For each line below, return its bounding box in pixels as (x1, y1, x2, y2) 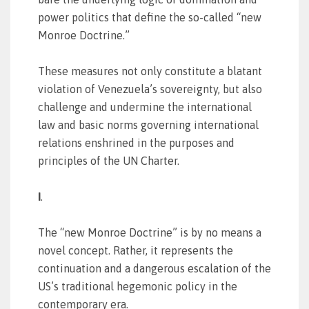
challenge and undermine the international (38, 101, 252, 113)
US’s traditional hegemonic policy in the (38, 280, 237, 292)
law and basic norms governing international (38, 119, 259, 131)
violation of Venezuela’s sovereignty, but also (38, 83, 262, 95)
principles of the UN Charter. (38, 154, 179, 167)
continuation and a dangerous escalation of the (38, 262, 271, 275)
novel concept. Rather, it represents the (38, 244, 233, 257)
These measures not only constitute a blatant (38, 65, 262, 77)
